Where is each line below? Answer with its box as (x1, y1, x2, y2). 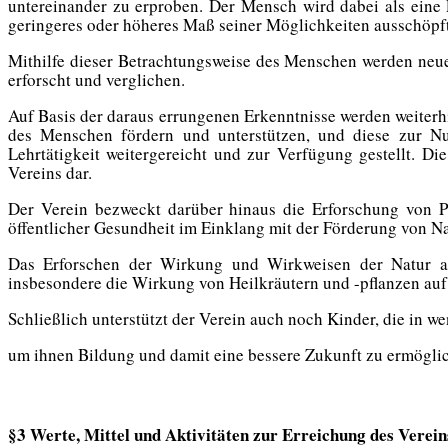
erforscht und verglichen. (8, 67, 185, 91)
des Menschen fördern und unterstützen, (8, 122, 319, 146)
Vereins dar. (8, 160, 92, 184)
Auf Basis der (8, 103, 108, 127)
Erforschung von (312, 196, 433, 220)
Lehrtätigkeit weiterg (8, 141, 159, 165)
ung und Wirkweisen (196, 251, 360, 275)
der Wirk (120, 251, 197, 275)
